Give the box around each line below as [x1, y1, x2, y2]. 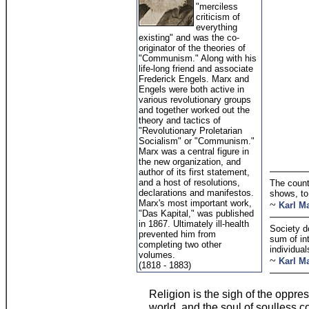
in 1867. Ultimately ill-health [139, 219, 249, 229]
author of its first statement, [139, 167, 250, 177]
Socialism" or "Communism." [139, 136, 255, 146]
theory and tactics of [139, 115, 221, 126]
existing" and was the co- [139, 32, 239, 43]
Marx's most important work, [139, 198, 252, 208]
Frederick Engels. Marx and [139, 74, 249, 84]
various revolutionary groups [139, 94, 251, 105]
